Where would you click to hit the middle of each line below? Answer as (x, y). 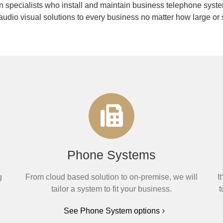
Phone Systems (111, 155)
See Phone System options (111, 211)
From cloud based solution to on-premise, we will (111, 177)
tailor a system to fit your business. (111, 189)
